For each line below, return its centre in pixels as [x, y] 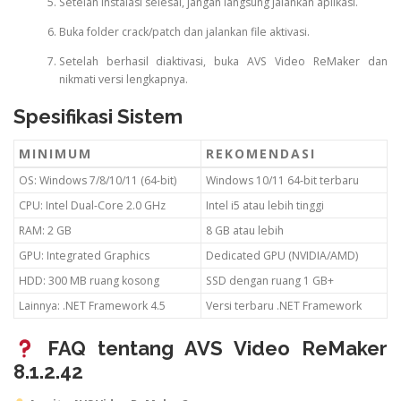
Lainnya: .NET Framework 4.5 [92, 306]
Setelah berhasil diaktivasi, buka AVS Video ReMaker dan [223, 61]
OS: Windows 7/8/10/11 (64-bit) [98, 181]
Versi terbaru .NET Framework [284, 306]
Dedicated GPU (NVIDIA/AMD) [282, 256]
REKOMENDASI [261, 154]
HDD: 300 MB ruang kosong [89, 281]
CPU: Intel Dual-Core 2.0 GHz [92, 206]
